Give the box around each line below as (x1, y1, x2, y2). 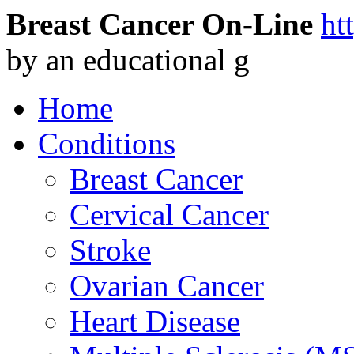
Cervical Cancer (70, 198, 269, 232)
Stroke (70, 233, 151, 267)
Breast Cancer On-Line (6, 7, 313, 41)
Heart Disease (70, 304, 240, 338)
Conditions (38, 126, 175, 160)
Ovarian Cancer (70, 269, 264, 303)
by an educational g (6, 43, 250, 77)
